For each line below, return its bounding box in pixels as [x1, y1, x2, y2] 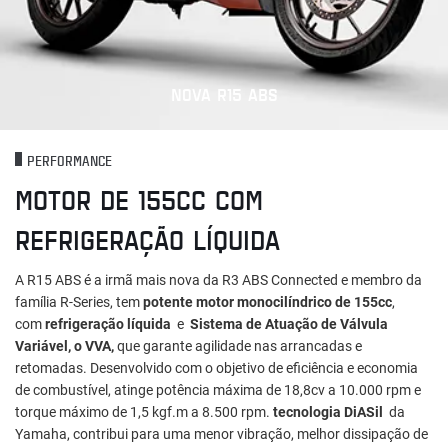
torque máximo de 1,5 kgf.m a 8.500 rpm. [15, 403, 273, 420]
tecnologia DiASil [273, 403, 383, 420]
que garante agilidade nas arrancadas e [114, 337, 362, 354]
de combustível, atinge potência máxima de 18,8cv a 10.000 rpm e [15, 381, 421, 398]
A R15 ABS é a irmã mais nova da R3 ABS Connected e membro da [15, 271, 422, 288]
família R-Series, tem [15, 293, 143, 310]
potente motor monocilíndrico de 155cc [143, 293, 392, 310]
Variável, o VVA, [15, 337, 114, 354]
